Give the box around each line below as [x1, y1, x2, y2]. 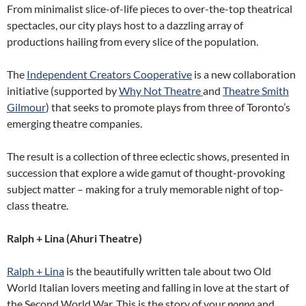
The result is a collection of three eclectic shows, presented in [7, 150, 290, 163]
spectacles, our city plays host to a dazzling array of [7, 18, 243, 32]
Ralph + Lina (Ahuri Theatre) [7, 232, 142, 245]
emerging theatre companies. [7, 117, 142, 130]
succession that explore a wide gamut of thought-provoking [7, 166, 285, 180]
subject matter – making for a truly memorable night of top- [7, 182, 283, 196]
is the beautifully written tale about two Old [64, 264, 271, 278]
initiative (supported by [7, 84, 119, 98]
